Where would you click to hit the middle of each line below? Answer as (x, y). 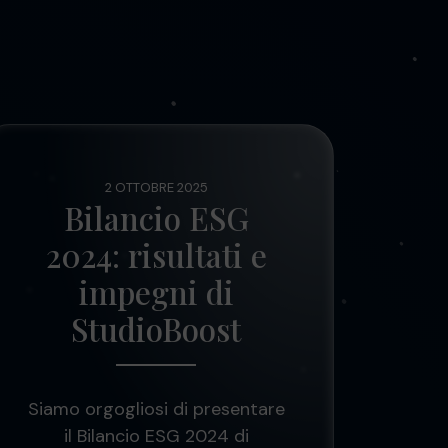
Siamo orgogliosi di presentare (156, 409)
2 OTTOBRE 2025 (156, 187)
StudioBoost (156, 329)
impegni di (156, 292)
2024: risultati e (156, 255)
